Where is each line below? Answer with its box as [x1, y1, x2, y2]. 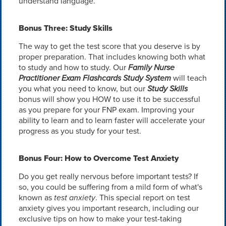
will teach [171, 72, 207, 84]
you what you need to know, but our [18, 83, 147, 94]
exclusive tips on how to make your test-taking [18, 213, 182, 224]
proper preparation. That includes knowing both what [18, 51, 205, 63]
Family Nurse [128, 62, 175, 73]
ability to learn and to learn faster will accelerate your [18, 115, 205, 126]
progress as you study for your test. [18, 125, 141, 137]
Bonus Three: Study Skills [18, 22, 112, 34]
